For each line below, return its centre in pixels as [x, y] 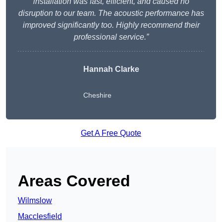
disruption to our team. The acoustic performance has [111, 13]
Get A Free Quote [111, 133]
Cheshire [97, 95]
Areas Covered [74, 181]
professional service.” [111, 37]
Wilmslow [35, 201]
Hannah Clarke [111, 69]
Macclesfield [40, 217]
